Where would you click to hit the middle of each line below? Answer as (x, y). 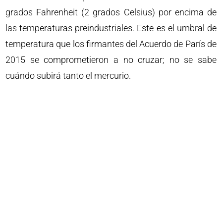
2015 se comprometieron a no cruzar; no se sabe (111, 60)
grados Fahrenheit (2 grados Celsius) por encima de (111, 12)
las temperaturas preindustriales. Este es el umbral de (111, 28)
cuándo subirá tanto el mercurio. (68, 76)
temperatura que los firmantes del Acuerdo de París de (111, 44)
